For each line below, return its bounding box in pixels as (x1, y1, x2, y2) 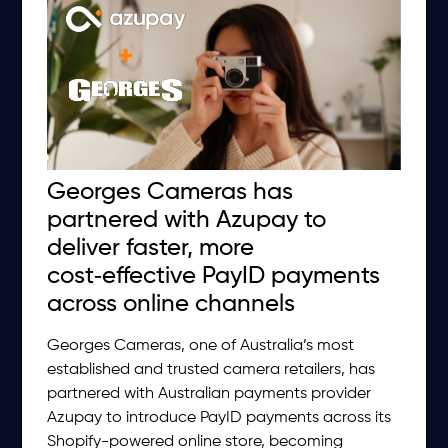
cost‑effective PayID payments (47, 263, 381, 288)
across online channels (47, 291, 296, 316)
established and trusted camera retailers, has (47, 361, 376, 378)
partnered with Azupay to (47, 207, 327, 232)
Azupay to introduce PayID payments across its (47, 409, 392, 426)
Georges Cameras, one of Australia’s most (47, 337, 355, 354)
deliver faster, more (47, 235, 255, 260)
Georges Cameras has (47, 179, 294, 204)
